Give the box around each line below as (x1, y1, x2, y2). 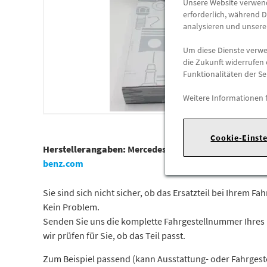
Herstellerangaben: (43, 143, 126, 155)
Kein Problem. (43, 201, 100, 213)
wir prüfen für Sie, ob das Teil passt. (43, 229, 185, 241)
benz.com (43, 157, 83, 169)
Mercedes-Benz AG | (128, 143, 209, 155)
